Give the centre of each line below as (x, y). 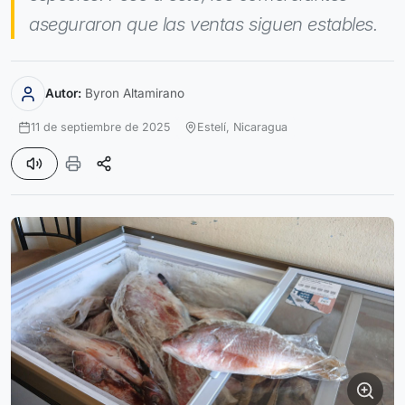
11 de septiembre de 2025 (100, 127)
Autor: (63, 93)
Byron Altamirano (135, 93)
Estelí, (215, 127)
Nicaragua (260, 127)
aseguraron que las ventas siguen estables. (203, 24)
